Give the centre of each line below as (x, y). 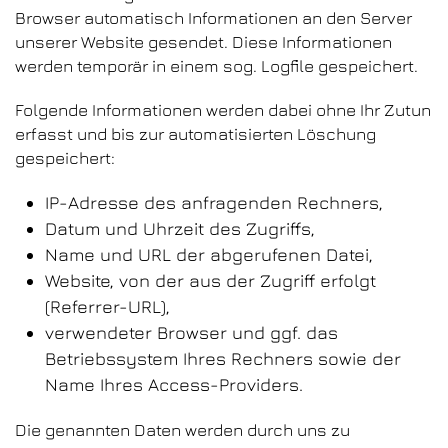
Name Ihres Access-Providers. (174, 384)
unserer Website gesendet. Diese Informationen (203, 42)
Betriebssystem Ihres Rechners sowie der (223, 358)
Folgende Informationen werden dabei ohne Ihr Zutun (223, 110)
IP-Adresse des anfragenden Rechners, (214, 202)
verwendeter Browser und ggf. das (191, 332)
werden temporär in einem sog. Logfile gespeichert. (216, 66)
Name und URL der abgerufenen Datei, (209, 254)
